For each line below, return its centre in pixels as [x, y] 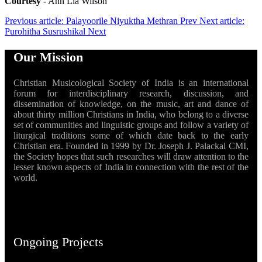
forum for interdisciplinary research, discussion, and [131, 93]
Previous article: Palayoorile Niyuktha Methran [92, 20]
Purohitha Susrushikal [46, 31]
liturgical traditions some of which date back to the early [131, 135]
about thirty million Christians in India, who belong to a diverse [131, 114]
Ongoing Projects [58, 242]
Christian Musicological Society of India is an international [131, 82]
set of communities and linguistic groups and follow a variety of [131, 125]
